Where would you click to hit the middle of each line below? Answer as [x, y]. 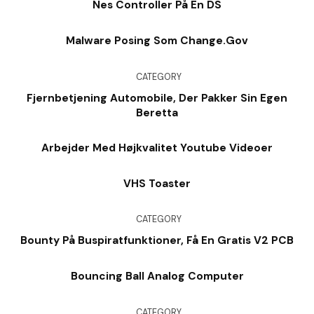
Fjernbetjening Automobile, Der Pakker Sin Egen [157, 98]
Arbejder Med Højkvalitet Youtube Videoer [157, 148]
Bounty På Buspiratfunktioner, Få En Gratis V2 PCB [157, 241]
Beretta [157, 112]
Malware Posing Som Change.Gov [157, 40]
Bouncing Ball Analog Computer [157, 277]
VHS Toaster [157, 183]
